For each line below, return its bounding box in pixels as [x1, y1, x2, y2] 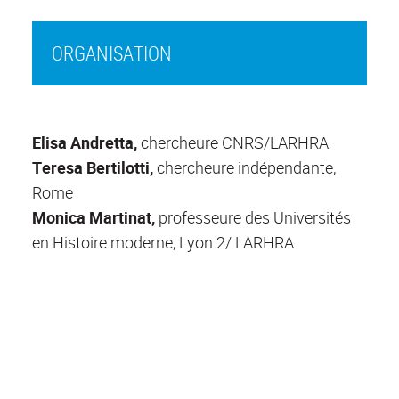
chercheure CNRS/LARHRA [137, 131, 329, 153]
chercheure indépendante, [157, 156, 336, 178]
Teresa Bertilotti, [32, 156, 157, 178]
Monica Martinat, [32, 206, 155, 228]
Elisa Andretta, [32, 131, 137, 153]
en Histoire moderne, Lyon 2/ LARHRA [32, 231, 294, 253]
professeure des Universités [155, 206, 351, 228]
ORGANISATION [51, 39, 172, 66]
